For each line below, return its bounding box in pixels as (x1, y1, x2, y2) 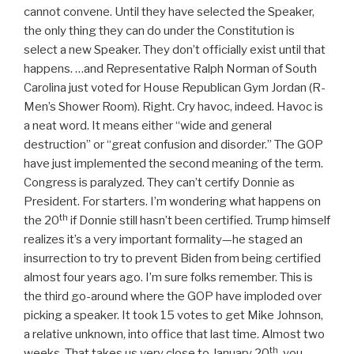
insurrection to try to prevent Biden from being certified (24, 251, 321, 266)
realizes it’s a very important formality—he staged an (24, 232, 303, 247)
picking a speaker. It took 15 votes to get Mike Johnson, (24, 308, 323, 323)
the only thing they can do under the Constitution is (24, 24, 295, 39)
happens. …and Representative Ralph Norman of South (24, 62, 317, 77)
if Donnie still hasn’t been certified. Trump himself (68, 213, 330, 228)
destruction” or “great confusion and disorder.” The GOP (24, 137, 323, 153)
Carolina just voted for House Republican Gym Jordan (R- (24, 81, 326, 96)
